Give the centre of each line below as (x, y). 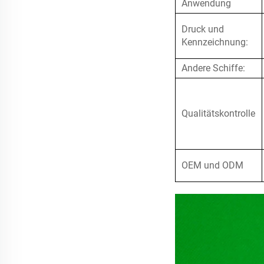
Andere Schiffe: (213, 68)
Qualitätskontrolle (218, 114)
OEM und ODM (212, 166)
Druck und (203, 29)
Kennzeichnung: (215, 42)
